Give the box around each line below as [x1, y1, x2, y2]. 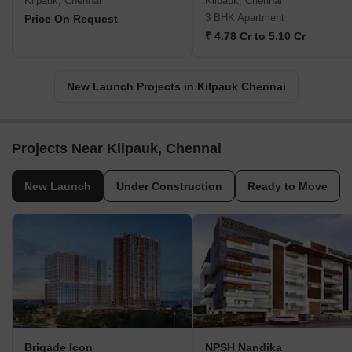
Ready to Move [247, 180, 328, 193]
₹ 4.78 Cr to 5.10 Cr [205, 30, 306, 43]
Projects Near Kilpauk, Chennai [12, 141, 222, 157]
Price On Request [24, 13, 118, 26]
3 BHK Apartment [205, 12, 284, 24]
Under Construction [116, 180, 222, 193]
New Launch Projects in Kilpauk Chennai [66, 80, 286, 93]
